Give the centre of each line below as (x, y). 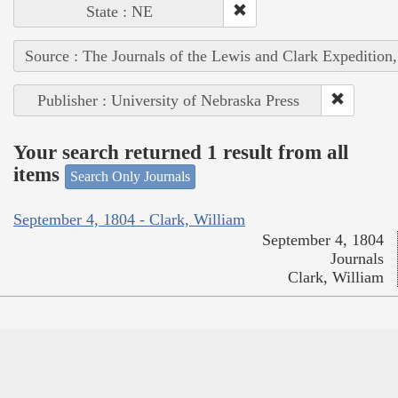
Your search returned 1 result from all (181, 153)
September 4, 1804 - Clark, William (129, 220)
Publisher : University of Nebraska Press (168, 100)
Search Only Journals (130, 176)
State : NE (119, 11)
